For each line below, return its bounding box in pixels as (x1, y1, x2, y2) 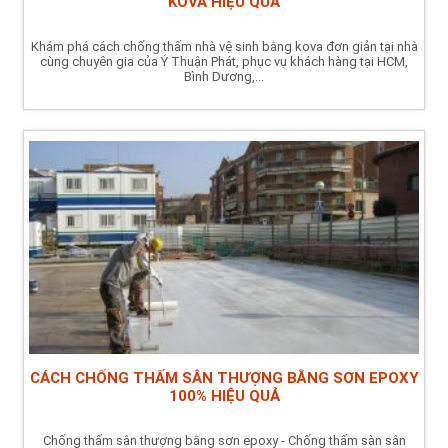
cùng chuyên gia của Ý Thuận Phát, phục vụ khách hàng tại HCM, (40, 53, 408, 69)
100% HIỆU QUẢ (168, 386, 280, 405)
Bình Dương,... (184, 68, 264, 84)
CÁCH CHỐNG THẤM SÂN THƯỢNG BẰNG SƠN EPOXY (29, 368, 419, 387)
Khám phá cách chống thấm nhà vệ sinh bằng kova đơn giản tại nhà (30, 38, 418, 54)
